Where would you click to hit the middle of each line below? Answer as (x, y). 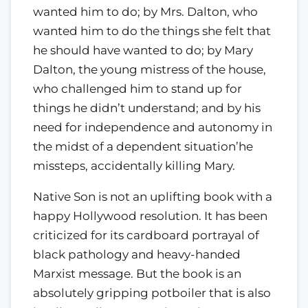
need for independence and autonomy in (153, 128)
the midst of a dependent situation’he (143, 147)
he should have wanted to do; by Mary (143, 51)
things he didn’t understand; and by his (147, 108)
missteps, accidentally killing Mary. (134, 166)
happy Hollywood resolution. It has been (150, 216)
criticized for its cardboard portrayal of (146, 235)
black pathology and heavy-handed (137, 255)
